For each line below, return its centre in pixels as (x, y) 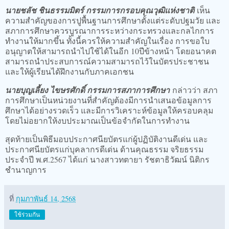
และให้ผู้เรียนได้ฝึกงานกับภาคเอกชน (70, 71)
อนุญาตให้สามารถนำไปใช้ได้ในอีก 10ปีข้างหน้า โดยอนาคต (111, 51)
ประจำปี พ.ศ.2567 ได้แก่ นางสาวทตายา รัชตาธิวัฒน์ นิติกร (107, 159)
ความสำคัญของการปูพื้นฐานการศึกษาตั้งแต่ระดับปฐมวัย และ (113, 20)
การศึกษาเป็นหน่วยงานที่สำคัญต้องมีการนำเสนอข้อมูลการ (108, 100)
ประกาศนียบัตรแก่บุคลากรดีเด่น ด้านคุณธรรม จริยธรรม (104, 149)
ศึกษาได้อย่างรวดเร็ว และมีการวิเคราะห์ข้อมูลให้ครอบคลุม (109, 110)
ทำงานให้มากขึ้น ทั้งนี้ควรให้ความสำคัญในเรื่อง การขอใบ (107, 40)
